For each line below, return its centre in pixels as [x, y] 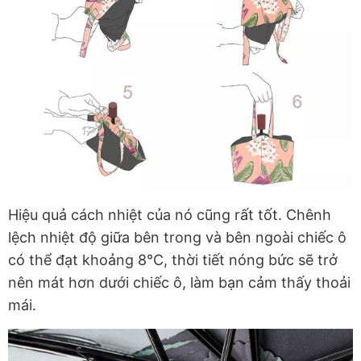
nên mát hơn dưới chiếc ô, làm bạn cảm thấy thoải [179, 283]
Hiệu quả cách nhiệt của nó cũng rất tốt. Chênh [170, 215]
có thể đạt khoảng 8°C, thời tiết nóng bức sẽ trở [173, 260]
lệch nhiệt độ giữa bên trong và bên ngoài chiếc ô [177, 238]
